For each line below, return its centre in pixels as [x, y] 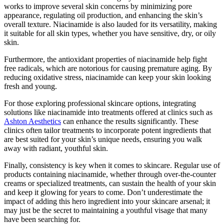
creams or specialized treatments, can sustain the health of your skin [110, 183]
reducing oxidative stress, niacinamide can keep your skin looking [107, 77]
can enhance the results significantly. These [130, 121]
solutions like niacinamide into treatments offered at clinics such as [108, 112]
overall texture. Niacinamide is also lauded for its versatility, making [110, 24]
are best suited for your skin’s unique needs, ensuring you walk [103, 139]
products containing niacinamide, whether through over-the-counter [110, 174]
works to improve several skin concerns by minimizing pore [98, 6]
